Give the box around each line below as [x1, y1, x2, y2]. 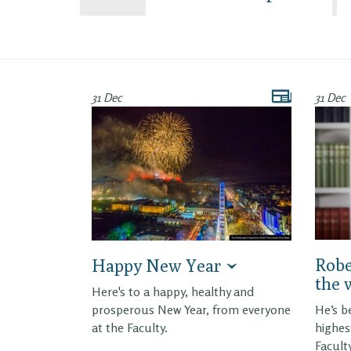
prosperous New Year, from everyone [92, 301, 291, 317]
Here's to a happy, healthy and [92, 283, 254, 299]
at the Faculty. [92, 319, 168, 335]
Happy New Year [92, 255, 221, 276]
